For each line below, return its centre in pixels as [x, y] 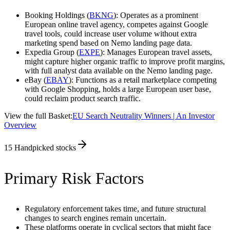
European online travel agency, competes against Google [116, 25]
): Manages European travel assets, [156, 52]
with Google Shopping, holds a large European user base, [118, 89]
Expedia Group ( [52, 52]
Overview [20, 125]
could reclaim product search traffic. [83, 99]
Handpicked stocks [45, 148]
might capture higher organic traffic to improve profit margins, [125, 62]
